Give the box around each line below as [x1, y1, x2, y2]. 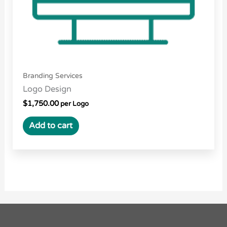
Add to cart [29, 121, 73, 131]
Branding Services [22, 71, 83, 81]
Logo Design [22, 84, 71, 95]
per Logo [58, 100, 89, 108]
